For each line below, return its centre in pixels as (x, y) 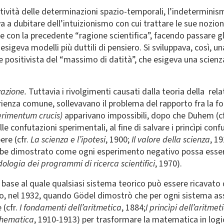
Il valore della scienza (171, 140)
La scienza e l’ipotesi (68, 140)
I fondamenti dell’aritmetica (70, 208)
